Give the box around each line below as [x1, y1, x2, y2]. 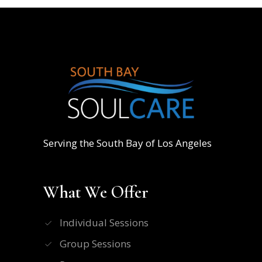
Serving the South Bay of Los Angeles [43, 136, 212, 150]
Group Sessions [60, 237, 131, 251]
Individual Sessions [60, 216, 149, 230]
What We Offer [43, 181, 149, 204]
